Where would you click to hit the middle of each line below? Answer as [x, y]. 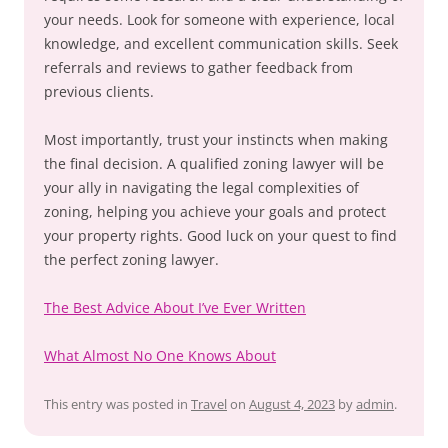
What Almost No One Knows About [160, 356]
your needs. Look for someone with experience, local [219, 20]
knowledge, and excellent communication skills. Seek [221, 44]
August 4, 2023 [292, 404]
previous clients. [99, 92]
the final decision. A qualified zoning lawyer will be [214, 164]
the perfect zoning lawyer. [131, 260]
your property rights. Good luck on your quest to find [220, 236]
